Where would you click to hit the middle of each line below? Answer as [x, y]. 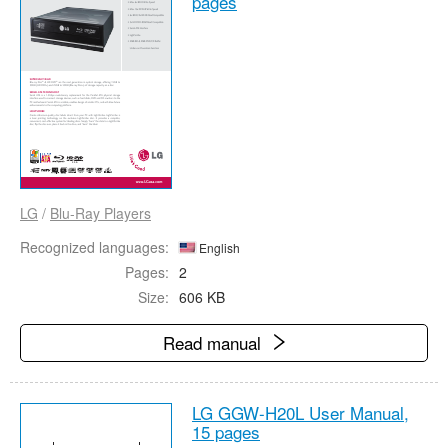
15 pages [226, 431]
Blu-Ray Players [100, 213]
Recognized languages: [94, 247]
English [218, 247]
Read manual [214, 342]
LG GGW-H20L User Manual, [300, 412]
